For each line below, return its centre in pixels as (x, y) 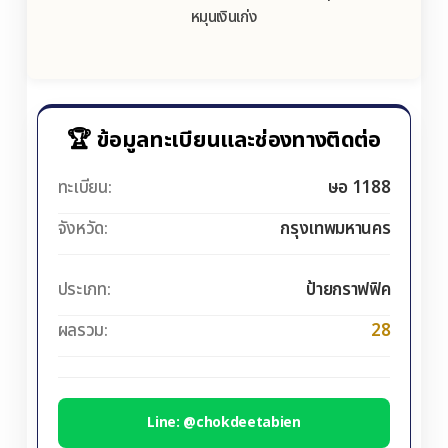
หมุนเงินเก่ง (224, 17)
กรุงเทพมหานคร (335, 229)
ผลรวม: (82, 331)
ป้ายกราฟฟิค (348, 290)
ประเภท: (84, 290)
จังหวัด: (82, 229)
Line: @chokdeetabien (224, 423)
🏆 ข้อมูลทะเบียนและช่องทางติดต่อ (224, 141)
